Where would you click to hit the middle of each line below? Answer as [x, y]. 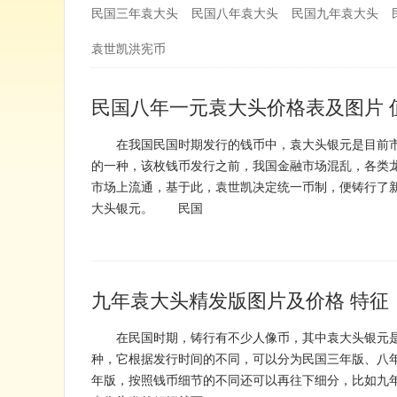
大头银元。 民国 [147, 209]
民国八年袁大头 [235, 14]
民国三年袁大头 [135, 14]
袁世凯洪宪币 [128, 49]
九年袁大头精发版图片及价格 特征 [240, 301]
